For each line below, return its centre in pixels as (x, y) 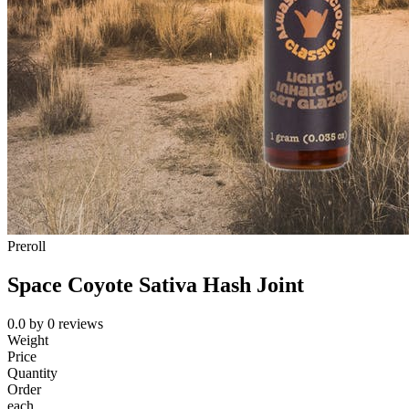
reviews (81, 324)
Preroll (26, 246)
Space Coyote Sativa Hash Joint (156, 285)
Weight (28, 341)
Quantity (32, 373)
